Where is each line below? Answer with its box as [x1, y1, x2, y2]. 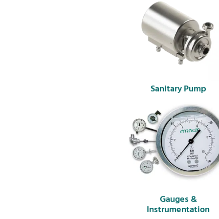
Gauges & [159, 193, 197, 207]
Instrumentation [147, 203, 210, 217]
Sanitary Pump [150, 82, 206, 96]
